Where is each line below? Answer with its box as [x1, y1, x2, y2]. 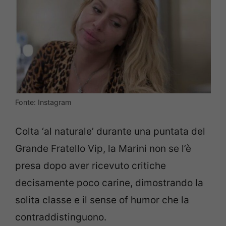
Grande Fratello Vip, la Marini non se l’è [15, 142, 191, 154]
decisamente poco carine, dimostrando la [15, 177, 203, 189]
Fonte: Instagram [15, 98, 71, 107]
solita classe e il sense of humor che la [15, 194, 189, 206]
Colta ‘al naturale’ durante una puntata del [15, 125, 205, 137]
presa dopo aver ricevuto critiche [15, 159, 166, 172]
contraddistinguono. [15, 211, 106, 223]
